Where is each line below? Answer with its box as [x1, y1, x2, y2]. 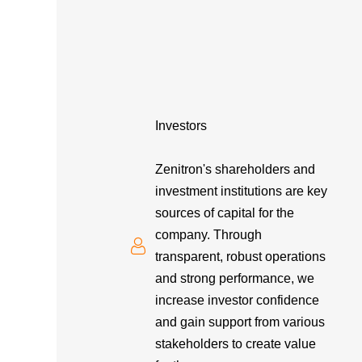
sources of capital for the [155, 205, 295, 220]
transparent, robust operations [155, 249, 326, 263]
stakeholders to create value [155, 336, 317, 351]
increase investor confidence [155, 293, 320, 307]
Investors [155, 118, 208, 133]
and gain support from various [155, 314, 326, 329]
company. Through [155, 227, 263, 242]
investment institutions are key [155, 183, 328, 198]
